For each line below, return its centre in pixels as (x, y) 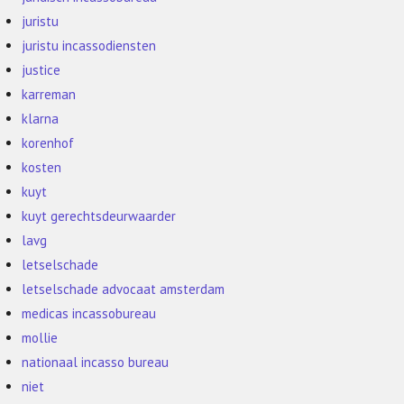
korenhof (48, 143)
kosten (42, 167)
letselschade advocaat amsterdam (124, 289)
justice (41, 70)
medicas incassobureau (89, 313)
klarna (41, 119)
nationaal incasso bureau (96, 362)
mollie (40, 338)
